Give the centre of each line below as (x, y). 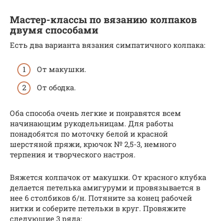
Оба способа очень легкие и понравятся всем (95, 113)
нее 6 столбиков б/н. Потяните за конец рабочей (101, 198)
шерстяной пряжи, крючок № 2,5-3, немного (93, 144)
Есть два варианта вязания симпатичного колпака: (108, 45)
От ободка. (56, 88)
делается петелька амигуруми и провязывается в (105, 188)
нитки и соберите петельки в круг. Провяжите (98, 208)
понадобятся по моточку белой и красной (89, 134)
